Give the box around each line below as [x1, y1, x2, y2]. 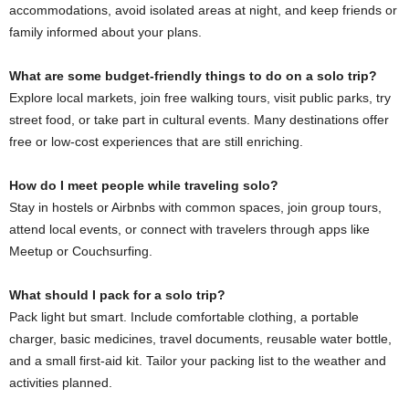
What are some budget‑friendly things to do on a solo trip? [9, 68, 377, 84]
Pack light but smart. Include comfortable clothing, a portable [9, 309, 359, 325]
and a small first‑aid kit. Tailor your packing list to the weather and [9, 353, 386, 369]
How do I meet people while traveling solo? [9, 178, 278, 194]
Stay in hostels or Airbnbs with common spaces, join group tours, [9, 200, 382, 215]
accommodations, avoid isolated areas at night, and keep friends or [9, 3, 397, 18]
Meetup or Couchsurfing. [9, 244, 152, 259]
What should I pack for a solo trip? [9, 288, 225, 303]
